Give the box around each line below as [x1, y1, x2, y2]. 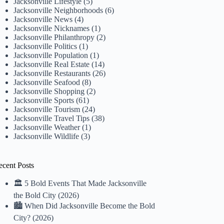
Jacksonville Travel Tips [13, 113, 90, 122]
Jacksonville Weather [13, 122, 80, 131]
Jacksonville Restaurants [13, 68, 91, 77]
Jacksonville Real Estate [13, 59, 90, 68]
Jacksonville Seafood [13, 77, 80, 86]
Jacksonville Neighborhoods [13, 5, 103, 14]
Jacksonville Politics [13, 41, 77, 50]
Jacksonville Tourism [13, 104, 80, 113]
